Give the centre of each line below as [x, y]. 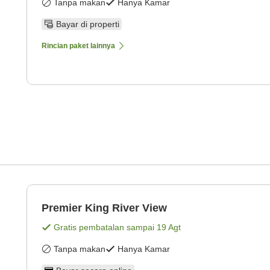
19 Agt [169, 227]
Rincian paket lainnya [78, 46]
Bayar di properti [88, 24]
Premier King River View [104, 208]
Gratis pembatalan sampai [105, 227]
